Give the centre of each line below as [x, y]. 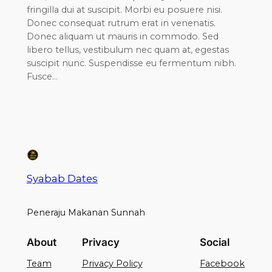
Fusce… [42, 77]
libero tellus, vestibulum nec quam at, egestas [127, 50]
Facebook [223, 263]
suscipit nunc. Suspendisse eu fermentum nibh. [131, 63]
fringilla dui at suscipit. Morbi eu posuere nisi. [124, 10]
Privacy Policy [112, 263]
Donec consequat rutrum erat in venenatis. [121, 23]
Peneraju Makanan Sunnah [86, 212]
